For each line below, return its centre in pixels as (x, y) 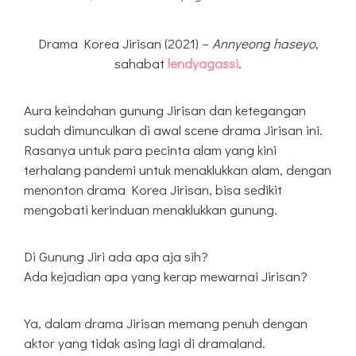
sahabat (141, 64)
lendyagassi (203, 64)
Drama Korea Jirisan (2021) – (125, 44)
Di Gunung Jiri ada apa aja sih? (116, 257)
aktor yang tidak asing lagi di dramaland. (145, 343)
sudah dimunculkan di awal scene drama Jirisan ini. (173, 130)
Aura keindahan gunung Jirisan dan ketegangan (165, 110)
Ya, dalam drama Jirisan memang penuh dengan (166, 323)
